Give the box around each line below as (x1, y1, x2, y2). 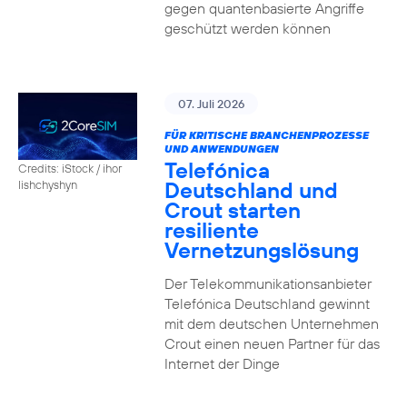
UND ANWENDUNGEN (164, 142, 279, 155)
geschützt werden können (164, 19, 331, 37)
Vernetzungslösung (164, 236, 359, 263)
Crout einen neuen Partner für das (164, 334, 380, 352)
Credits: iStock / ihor (18, 160, 122, 175)
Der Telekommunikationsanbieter (164, 274, 372, 293)
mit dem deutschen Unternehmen (164, 314, 379, 333)
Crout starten (164, 196, 301, 223)
